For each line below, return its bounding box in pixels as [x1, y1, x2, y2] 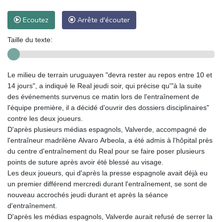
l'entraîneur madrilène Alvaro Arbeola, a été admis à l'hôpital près [7, 136, 213, 144]
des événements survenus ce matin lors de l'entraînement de [7, 92, 199, 101]
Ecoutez [21, 14, 49, 25]
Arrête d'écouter [75, 14, 130, 25]
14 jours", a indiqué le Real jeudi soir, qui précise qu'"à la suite [7, 81, 202, 90]
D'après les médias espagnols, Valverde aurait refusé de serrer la [7, 212, 213, 221]
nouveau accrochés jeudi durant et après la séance [7, 190, 168, 199]
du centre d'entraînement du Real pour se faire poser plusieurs [7, 147, 205, 155]
